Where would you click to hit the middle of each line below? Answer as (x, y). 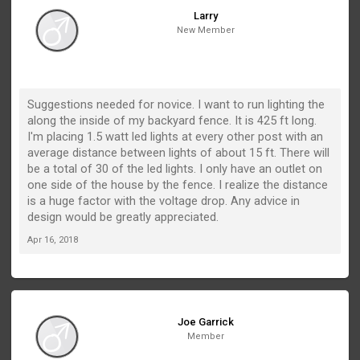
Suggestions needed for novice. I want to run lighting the (176, 104)
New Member (206, 30)
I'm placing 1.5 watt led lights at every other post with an (176, 137)
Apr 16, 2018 (53, 240)
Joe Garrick (206, 322)
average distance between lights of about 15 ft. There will (179, 153)
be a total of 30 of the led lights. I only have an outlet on (175, 169)
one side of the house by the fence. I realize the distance (178, 185)
